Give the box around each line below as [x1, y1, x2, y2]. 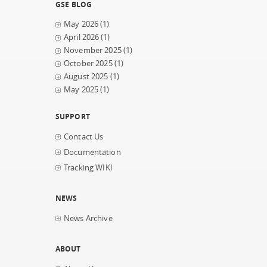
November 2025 [64, 45, 122, 55]
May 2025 [64, 85, 99, 95]
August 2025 [64, 72, 108, 82]
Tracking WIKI [64, 163, 113, 173]
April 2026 [64, 32, 100, 42]
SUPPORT [55, 111, 90, 121]
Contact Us [64, 132, 104, 142]
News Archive [64, 213, 113, 223]
